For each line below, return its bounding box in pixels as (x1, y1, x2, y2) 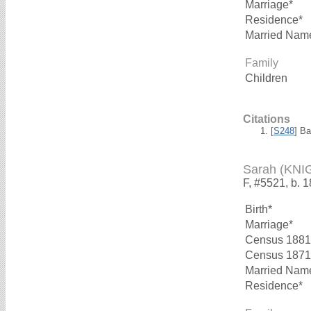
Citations (243, 112, 290, 125)
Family (245, 56, 278, 69)
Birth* (245, 203, 272, 215)
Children (245, 72, 290, 84)
